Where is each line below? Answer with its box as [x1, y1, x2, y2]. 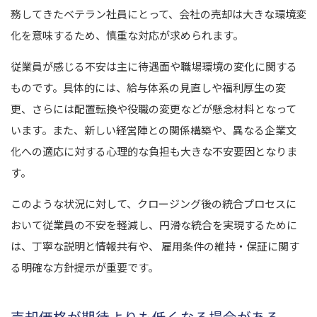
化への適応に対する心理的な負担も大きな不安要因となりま [11, 143, 297, 158]
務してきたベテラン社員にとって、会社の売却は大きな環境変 [11, 6, 306, 21]
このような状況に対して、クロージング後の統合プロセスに [11, 195, 296, 211]
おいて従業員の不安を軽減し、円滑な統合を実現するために [11, 217, 297, 232]
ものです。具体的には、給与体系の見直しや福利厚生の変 [11, 79, 286, 95]
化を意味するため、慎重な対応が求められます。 [11, 27, 243, 42]
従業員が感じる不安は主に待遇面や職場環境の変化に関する [11, 58, 297, 74]
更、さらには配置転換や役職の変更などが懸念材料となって [11, 100, 296, 116]
